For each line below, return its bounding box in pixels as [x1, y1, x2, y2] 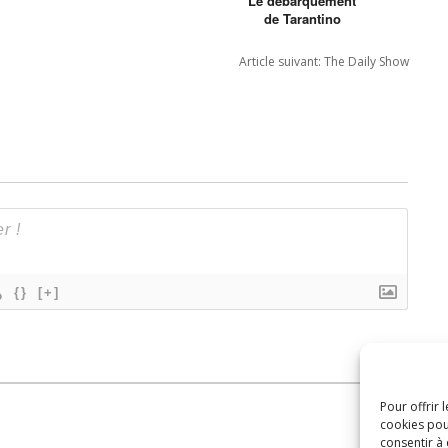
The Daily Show [324, 52, 409, 70]
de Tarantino [263, 8, 341, 28]
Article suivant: [239, 52, 324, 70]
